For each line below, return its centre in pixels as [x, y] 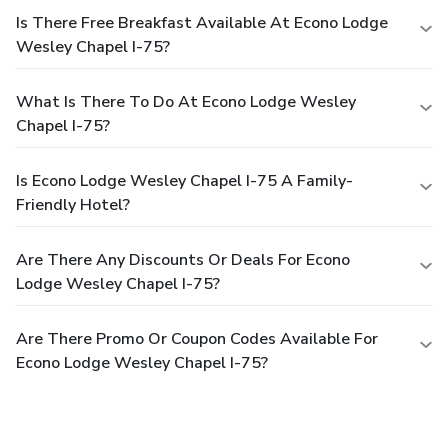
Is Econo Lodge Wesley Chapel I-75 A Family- [184, 181]
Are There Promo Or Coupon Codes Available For [197, 339]
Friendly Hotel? [73, 205]
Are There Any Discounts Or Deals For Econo [183, 260]
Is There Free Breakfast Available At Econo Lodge [202, 23]
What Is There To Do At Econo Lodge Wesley [186, 102]
